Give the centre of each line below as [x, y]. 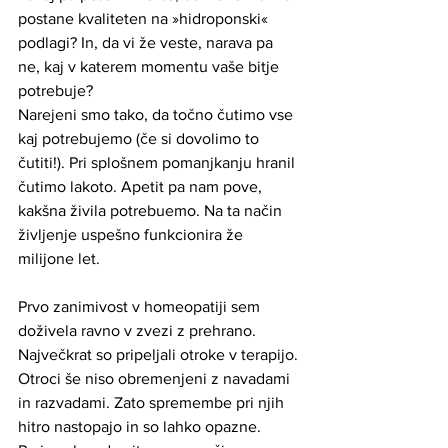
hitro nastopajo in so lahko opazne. [141, 426]
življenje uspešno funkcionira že [132, 234]
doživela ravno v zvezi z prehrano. [139, 330]
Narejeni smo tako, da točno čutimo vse [157, 114]
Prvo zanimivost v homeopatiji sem [141, 306]
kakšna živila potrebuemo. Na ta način [152, 210]
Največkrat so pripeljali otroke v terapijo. [160, 354]
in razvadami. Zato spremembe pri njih [153, 402]
